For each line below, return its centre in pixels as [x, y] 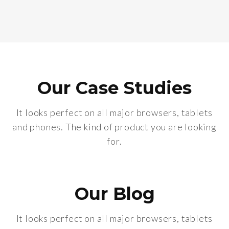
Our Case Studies [114, 88]
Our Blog [114, 194]
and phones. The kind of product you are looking [114, 127]
